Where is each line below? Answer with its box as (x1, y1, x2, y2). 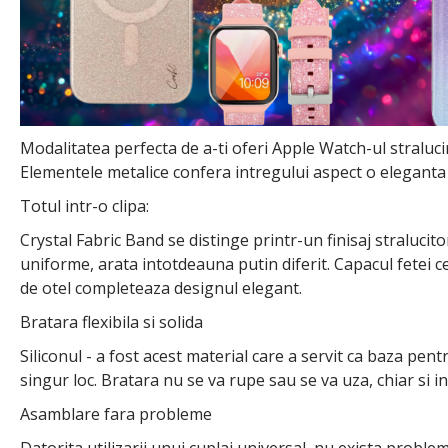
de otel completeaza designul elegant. (20, 277, 302, 300)
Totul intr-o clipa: (20, 195, 149, 218)
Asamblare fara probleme (20, 403, 212, 426)
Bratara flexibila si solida (20, 311, 203, 334)
